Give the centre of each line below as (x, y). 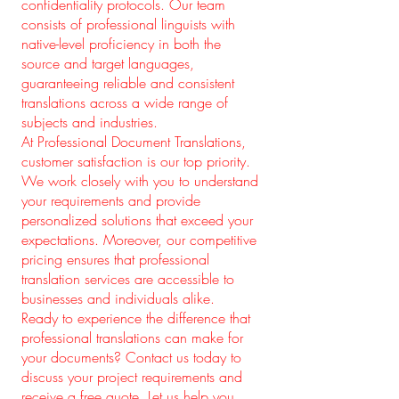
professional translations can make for (132, 338)
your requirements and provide (111, 200)
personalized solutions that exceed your (137, 220)
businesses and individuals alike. (118, 298)
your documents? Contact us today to (131, 357)
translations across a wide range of (125, 102)
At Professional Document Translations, (134, 142)
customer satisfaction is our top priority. (136, 161)
